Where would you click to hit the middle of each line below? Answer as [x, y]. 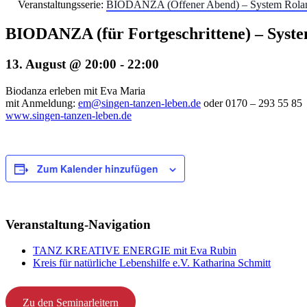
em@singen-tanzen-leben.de [139, 103]
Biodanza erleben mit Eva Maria [75, 90]
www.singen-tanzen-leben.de [69, 115]
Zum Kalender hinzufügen [98, 168]
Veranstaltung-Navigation [78, 224]
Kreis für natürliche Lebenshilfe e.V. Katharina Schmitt [152, 263]
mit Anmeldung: [42, 103]
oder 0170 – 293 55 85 [251, 103]
